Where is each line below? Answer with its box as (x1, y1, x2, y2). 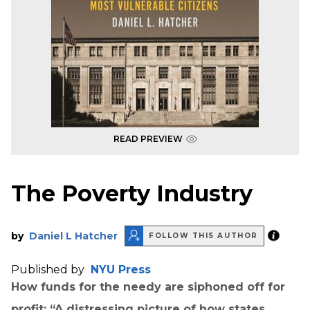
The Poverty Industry (11, 180, 253, 208)
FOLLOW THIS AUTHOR (149, 231, 258, 241)
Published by (11, 262, 87, 276)
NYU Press (91, 262, 151, 276)
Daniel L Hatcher (29, 229, 118, 242)
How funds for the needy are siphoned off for (11, 280, 285, 293)
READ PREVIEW (113, 134, 183, 144)
